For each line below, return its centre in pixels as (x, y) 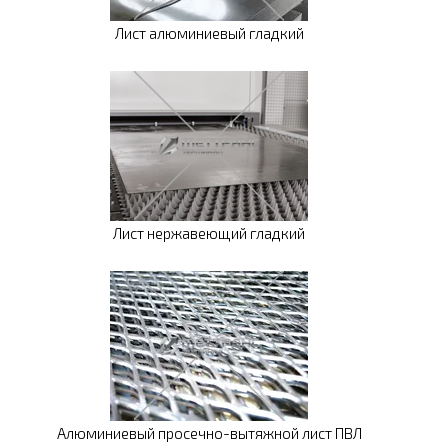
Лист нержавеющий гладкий (209, 233)
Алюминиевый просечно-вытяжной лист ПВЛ (209, 433)
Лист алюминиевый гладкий (209, 33)
